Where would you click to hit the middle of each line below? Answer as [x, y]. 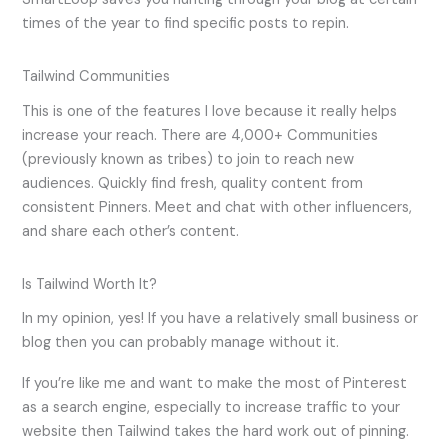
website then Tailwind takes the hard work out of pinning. [216, 432]
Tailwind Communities [96, 77]
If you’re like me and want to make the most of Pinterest [215, 384]
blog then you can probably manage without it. [181, 342]
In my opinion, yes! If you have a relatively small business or [220, 318]
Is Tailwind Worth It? [90, 284]
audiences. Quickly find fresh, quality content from [193, 183]
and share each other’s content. [131, 231]
